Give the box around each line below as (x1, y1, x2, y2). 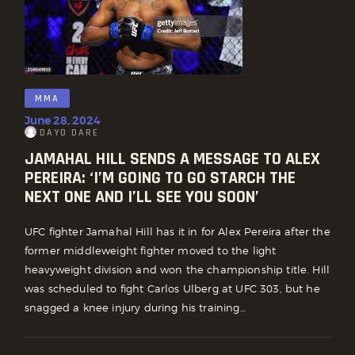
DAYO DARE (39, 127, 99, 139)
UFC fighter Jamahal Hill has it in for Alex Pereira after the (25, 225, 330, 239)
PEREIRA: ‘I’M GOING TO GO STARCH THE (25, 166, 296, 189)
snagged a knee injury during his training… (25, 301, 246, 315)
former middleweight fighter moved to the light (25, 244, 277, 258)
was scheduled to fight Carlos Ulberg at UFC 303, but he (25, 282, 320, 296)
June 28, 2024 (25, 113, 101, 128)
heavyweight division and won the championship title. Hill (25, 263, 330, 277)
